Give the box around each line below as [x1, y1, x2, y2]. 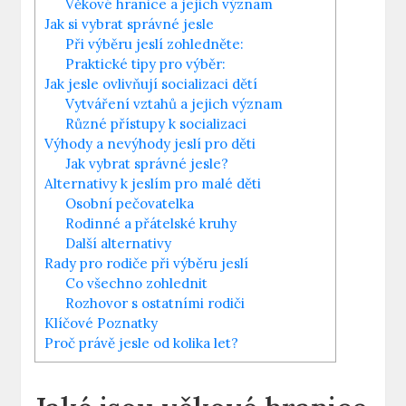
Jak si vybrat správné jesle [44, 14, 215, 33]
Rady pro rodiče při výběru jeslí [44, 254, 249, 272]
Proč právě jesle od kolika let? [44, 333, 239, 352]
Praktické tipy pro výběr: [65, 54, 227, 72]
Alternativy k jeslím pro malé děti [44, 174, 262, 192]
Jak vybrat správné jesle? [65, 154, 229, 172]
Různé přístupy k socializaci [65, 114, 247, 132]
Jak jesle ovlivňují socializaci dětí [44, 74, 258, 92]
